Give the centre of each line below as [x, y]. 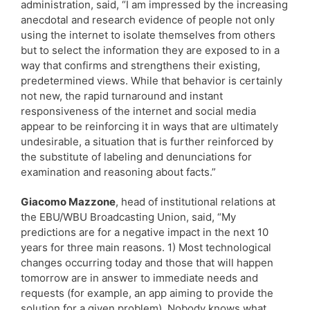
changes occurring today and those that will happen [147, 262]
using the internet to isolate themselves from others [148, 35]
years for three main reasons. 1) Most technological [146, 247]
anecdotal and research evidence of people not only [148, 19]
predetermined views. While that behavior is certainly [152, 80]
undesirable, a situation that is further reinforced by [147, 141]
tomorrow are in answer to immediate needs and [139, 277]
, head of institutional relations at [195, 201]
